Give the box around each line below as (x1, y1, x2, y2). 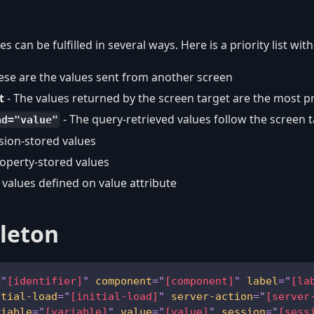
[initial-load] (70, 289, 158, 303)
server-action (171, 289, 253, 303)
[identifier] (7, 274, 83, 287)
